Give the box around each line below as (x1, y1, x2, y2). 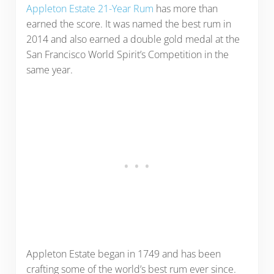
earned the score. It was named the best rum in (26, 17, 231, 31)
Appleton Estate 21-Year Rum (26, 2, 154, 16)
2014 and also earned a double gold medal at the (26, 32, 240, 46)
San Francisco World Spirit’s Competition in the (26, 48, 229, 62)
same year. (26, 63, 75, 77)
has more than (153, 2, 218, 16)
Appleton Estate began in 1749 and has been (26, 247, 221, 261)
